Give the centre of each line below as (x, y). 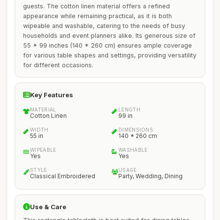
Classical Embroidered (63, 176)
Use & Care (48, 207)
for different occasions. (58, 65)
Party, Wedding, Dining (151, 176)
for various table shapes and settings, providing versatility (110, 55)
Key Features (52, 95)
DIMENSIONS (136, 130)
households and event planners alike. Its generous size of (109, 36)
